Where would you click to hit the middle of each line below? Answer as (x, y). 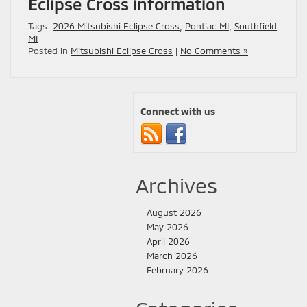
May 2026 (168, 227)
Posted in (49, 51)
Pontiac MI (207, 26)
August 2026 (174, 213)
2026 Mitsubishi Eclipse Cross (116, 26)
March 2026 (172, 256)
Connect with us (178, 112)
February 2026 (177, 270)
